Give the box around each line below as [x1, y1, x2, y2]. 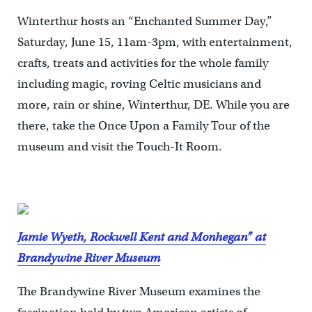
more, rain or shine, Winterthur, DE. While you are [17, 97, 290, 113]
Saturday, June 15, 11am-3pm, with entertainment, [17, 35, 292, 50]
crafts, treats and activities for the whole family [17, 56, 268, 71]
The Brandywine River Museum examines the [17, 284, 260, 299]
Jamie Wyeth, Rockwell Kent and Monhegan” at [17, 230, 266, 245]
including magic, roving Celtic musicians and [17, 77, 261, 92]
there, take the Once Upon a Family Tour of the [17, 118, 270, 134]
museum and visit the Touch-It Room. [17, 139, 222, 155]
